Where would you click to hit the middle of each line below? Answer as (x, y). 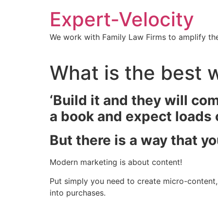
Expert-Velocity (122, 19)
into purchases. (78, 192)
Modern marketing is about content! (116, 162)
